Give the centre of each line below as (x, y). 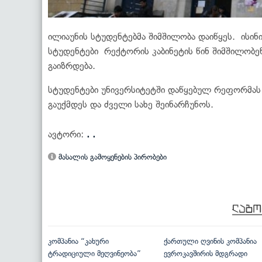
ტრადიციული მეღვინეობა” (94, 254)
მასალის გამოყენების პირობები (111, 157)
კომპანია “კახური (78, 242)
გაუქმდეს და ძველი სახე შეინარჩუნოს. (131, 105)
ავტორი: (67, 135)
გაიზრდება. (72, 66)
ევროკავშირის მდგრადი (205, 254)
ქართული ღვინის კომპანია (210, 242)
